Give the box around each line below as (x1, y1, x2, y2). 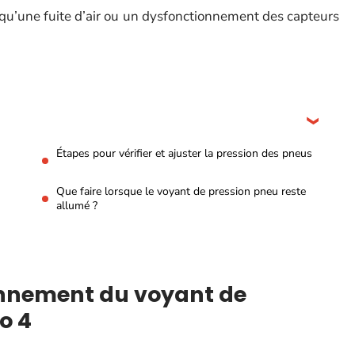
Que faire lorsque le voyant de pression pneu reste (56, 184, 306, 199)
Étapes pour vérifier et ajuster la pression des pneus (56, 146, 312, 161)
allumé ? (56, 198, 97, 213)
